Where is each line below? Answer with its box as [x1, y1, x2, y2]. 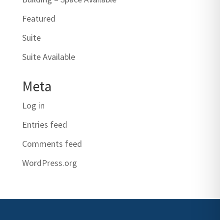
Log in [22, 99, 45, 111]
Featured [22, 12, 55, 24]
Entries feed [22, 118, 67, 130]
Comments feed [22, 137, 82, 149]
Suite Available [22, 51, 75, 62]
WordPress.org [22, 157, 77, 168]
